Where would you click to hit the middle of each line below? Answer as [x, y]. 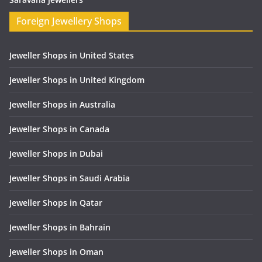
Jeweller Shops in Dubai [56, 154]
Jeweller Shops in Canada [59, 129]
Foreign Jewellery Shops [69, 21]
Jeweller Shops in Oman [56, 252]
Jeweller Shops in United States [72, 56]
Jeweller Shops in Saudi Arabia [70, 178]
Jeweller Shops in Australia [62, 105]
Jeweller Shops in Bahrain [60, 227]
